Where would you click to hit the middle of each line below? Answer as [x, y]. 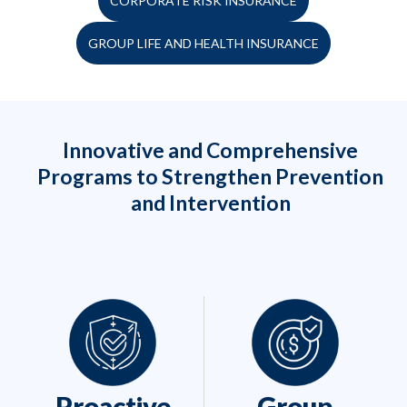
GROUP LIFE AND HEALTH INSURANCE [203, 44]
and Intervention [210, 203]
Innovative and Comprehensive [210, 150]
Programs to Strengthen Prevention [210, 177]
